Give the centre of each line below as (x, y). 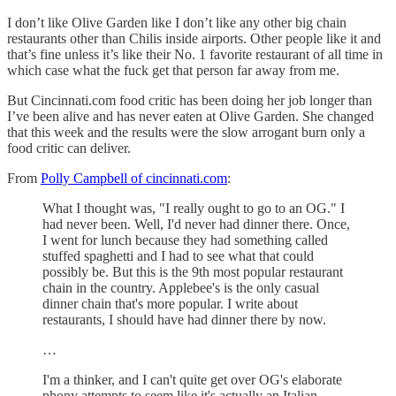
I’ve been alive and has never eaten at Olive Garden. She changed (190, 116)
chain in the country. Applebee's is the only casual (181, 287)
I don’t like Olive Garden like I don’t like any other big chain (177, 22)
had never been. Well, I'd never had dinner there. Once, (196, 224)
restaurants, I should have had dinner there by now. (184, 319)
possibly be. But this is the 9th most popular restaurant (193, 271)
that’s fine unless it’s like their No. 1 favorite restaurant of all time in (195, 54)
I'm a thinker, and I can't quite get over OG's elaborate (192, 379)
